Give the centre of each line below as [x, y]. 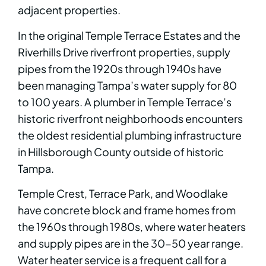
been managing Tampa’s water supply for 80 [127, 85]
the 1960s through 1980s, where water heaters [132, 227]
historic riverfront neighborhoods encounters [130, 118]
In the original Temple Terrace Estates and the [129, 35]
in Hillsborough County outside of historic [121, 151]
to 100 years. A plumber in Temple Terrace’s [125, 102]
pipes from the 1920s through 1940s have [120, 68]
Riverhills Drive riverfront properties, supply [124, 52]
